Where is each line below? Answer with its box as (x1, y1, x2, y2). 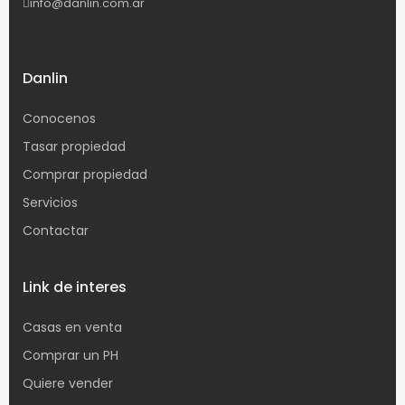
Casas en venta (23, 318, 123, 337)
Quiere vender (23, 374, 114, 393)
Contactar (23, 221, 89, 240)
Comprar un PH (23, 346, 119, 365)
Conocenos (23, 109, 97, 128)
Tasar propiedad (23, 137, 127, 156)
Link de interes (23, 277, 127, 298)
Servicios (23, 193, 79, 212)
